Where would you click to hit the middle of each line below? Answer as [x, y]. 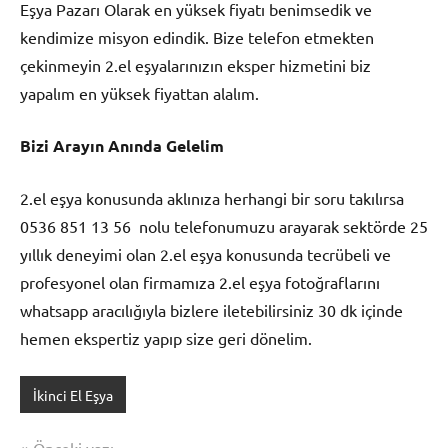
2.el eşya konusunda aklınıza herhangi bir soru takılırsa [212, 198]
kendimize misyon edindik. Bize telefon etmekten [197, 37]
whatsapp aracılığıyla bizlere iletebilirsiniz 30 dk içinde [211, 310]
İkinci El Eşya [72, 394]
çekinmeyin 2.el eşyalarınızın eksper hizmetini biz [195, 65]
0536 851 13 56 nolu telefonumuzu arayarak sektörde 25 [224, 226]
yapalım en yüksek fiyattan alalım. [139, 93]
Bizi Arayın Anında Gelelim [122, 146]
